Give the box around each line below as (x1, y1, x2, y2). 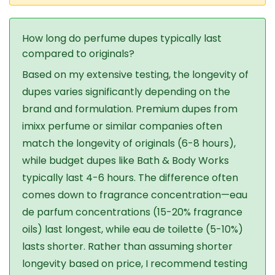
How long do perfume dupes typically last (22, 31, 222, 46)
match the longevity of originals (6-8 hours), (22, 136, 236, 151)
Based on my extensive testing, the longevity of (22, 68, 249, 82)
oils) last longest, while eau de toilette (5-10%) (22, 222, 243, 237)
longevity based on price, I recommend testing (22, 257, 247, 271)
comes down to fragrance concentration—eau (22, 188, 247, 203)
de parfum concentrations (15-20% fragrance (22, 205, 242, 220)
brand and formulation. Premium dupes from (22, 102, 238, 117)
